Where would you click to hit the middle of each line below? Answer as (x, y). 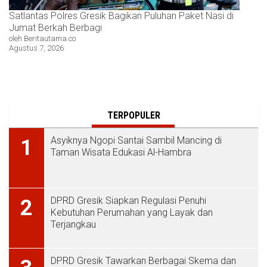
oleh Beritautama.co (42, 39)
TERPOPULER (133, 116)
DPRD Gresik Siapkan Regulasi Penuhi (128, 201)
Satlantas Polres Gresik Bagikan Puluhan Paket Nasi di (121, 16)
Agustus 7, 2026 (36, 48)
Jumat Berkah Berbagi (55, 28)
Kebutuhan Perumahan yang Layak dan (132, 213)
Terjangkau (73, 225)
